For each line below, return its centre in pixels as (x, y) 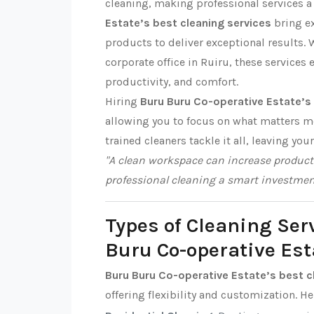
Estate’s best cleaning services (188, 23)
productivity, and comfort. (172, 82)
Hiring (123, 101)
